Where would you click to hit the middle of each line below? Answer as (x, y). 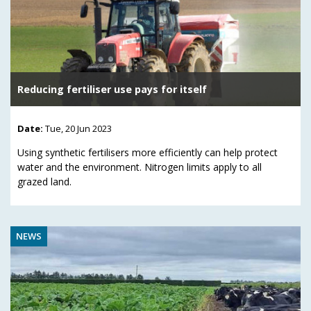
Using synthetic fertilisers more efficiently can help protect (148, 152)
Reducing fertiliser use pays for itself (112, 89)
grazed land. (44, 181)
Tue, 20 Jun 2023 (78, 128)
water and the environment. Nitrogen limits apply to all (140, 167)
